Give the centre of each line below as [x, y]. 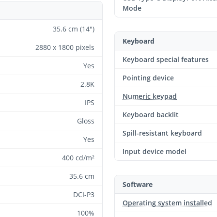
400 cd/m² [78, 158]
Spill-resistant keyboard [162, 133]
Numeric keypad [150, 96]
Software [138, 184]
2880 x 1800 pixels [65, 47]
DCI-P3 [84, 194]
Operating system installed [167, 203]
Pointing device [148, 78]
